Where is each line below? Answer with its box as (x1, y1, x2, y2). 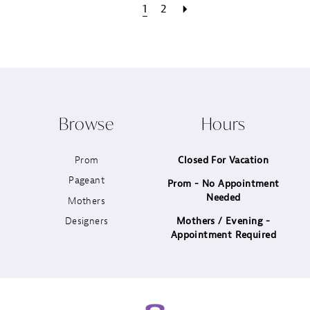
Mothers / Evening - (176, 215, 271, 228)
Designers (64, 215, 109, 228)
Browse (59, 112, 114, 135)
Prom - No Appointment (167, 176, 280, 190)
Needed (206, 190, 241, 203)
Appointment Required (170, 228, 276, 241)
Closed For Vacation (178, 153, 269, 166)
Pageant (69, 174, 105, 187)
